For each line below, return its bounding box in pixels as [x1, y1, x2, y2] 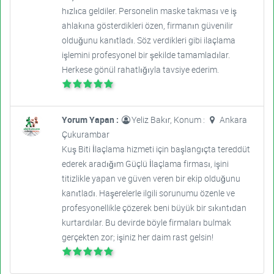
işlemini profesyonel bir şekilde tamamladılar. [61, 49, 230, 61]
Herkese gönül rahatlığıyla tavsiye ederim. [61, 64, 219, 76]
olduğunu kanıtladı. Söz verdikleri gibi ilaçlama [61, 34, 235, 46]
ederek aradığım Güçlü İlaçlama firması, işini [61, 158, 229, 170]
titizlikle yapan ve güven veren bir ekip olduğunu [61, 172, 240, 185]
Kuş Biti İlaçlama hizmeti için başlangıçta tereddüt [61, 143, 250, 155]
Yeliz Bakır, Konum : [131, 114, 207, 126]
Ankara [217, 114, 247, 126]
